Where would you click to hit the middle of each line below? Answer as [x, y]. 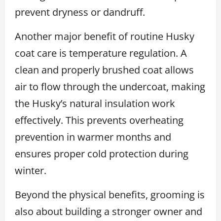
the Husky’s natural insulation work [95, 103]
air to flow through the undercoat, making [110, 86]
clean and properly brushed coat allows [104, 70]
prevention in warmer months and [93, 137]
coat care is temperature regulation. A [101, 53]
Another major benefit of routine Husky [105, 36]
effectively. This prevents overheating [99, 120]
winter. [31, 170]
